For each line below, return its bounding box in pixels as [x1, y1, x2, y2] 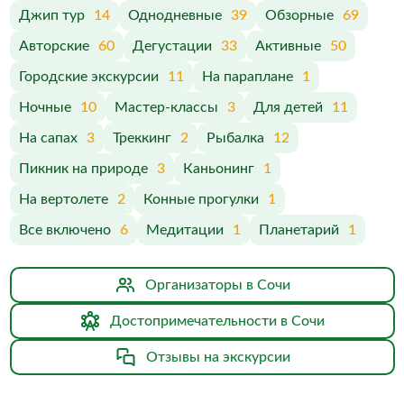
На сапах [18, 131, 78, 145]
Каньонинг [182, 161, 254, 176]
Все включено [18, 223, 111, 237]
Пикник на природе [18, 161, 148, 176]
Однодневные [127, 8, 222, 23]
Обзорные [264, 8, 334, 23]
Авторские [18, 39, 89, 53]
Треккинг [112, 131, 171, 145]
